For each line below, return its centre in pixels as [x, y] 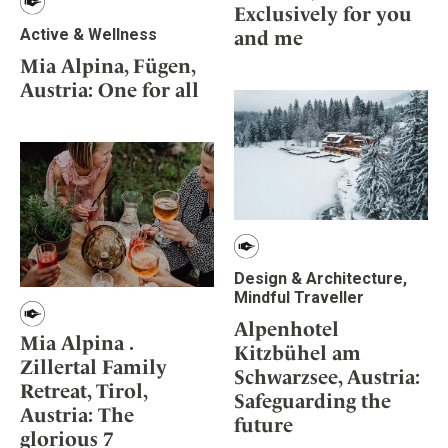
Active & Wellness [88, 34]
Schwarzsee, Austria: [327, 376]
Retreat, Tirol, [83, 390]
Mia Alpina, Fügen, [107, 65]
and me [268, 38]
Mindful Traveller [299, 297]
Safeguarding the [312, 400]
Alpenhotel [286, 328]
